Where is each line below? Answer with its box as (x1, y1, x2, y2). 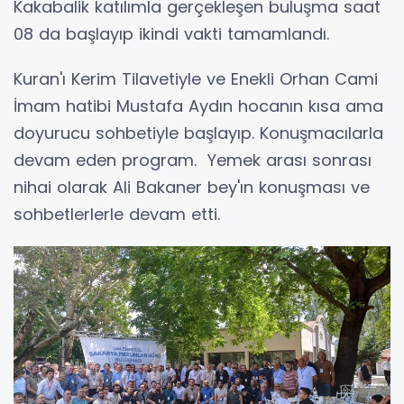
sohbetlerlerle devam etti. (14, 202, 225, 225)
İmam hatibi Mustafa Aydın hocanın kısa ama (14, 94, 383, 117)
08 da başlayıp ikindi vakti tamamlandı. (14, 22, 335, 45)
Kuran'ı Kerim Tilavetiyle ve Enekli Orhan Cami (14, 67, 378, 90)
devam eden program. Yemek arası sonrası (14, 148, 372, 171)
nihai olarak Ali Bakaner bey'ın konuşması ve (14, 175, 375, 198)
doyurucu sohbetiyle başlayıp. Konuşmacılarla (14, 121, 383, 144)
